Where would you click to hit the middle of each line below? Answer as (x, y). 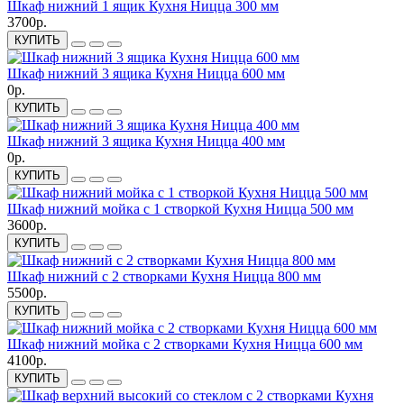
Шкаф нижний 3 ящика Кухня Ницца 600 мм (146, 74)
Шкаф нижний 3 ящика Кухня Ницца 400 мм (146, 142)
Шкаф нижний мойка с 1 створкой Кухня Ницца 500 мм (180, 209)
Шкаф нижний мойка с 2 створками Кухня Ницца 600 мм (185, 344)
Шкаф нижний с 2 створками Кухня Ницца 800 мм (164, 277)
